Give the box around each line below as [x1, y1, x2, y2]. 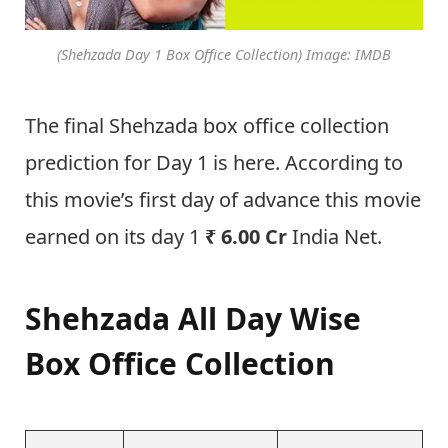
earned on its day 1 [25, 223, 205, 251]
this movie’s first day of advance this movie [25, 186, 421, 214]
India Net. [287, 223, 382, 251]
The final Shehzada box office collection [25, 112, 389, 140]
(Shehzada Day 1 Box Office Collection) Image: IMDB [57, 44, 391, 64]
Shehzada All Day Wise [25, 297, 361, 339]
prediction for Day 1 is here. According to [25, 149, 403, 177]
